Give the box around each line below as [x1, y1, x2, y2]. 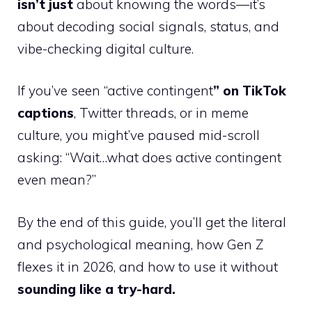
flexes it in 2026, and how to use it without [17, 258, 278, 275]
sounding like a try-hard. [17, 280, 175, 297]
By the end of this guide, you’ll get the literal [17, 213, 286, 231]
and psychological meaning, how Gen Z [17, 235, 263, 253]
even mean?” [17, 171, 96, 189]
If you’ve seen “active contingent [17, 82, 213, 100]
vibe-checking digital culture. [17, 40, 194, 57]
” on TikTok [213, 82, 286, 100]
